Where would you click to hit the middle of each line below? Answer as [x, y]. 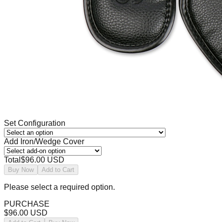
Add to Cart [58, 169]
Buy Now [21, 169]
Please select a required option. [59, 187]
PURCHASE [27, 204]
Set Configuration [35, 123]
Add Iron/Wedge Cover [44, 141]
